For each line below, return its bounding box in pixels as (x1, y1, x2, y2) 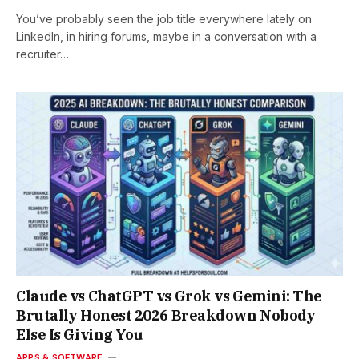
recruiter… (16, 47, 69, 62)
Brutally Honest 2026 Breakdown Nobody (16, 305, 316, 325)
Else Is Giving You (16, 325, 143, 344)
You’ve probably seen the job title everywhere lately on (16, 12, 312, 26)
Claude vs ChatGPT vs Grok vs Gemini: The (16, 286, 322, 305)
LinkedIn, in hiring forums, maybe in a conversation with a (16, 30, 317, 44)
